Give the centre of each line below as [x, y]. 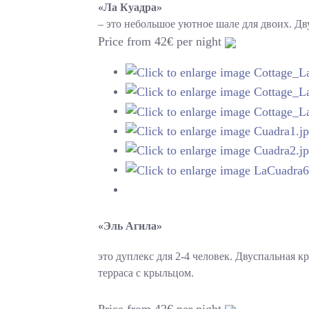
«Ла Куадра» [130, 8]
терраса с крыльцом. [146, 272]
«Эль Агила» [130, 226]
